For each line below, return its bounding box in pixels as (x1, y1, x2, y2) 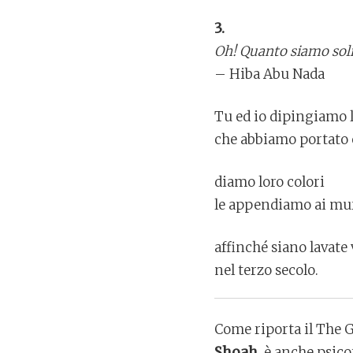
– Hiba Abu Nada (214, 65, 325, 84)
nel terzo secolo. (214, 262, 318, 280)
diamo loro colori (214, 173, 325, 191)
